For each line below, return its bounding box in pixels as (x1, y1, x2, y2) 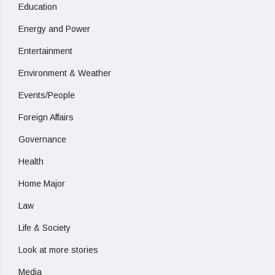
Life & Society (18, 223, 71, 233)
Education (18, 2, 57, 12)
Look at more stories (18, 245, 98, 255)
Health (18, 157, 44, 166)
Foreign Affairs (18, 112, 74, 122)
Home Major (18, 179, 65, 188)
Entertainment (18, 46, 72, 56)
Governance (18, 134, 66, 144)
